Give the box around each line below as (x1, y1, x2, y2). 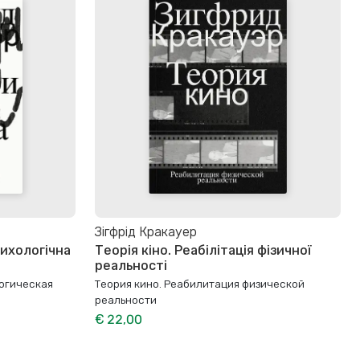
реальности (95, 292, 157, 306)
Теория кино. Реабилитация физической (95, 276, 305, 290)
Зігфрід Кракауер (95, 224, 197, 240)
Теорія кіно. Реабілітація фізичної (95, 242, 312, 258)
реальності (95, 257, 167, 273)
